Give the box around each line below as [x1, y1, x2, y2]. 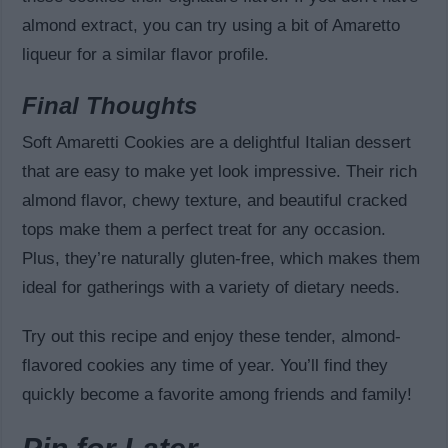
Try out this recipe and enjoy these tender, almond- [22, 327, 402, 347]
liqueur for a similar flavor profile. [22, 45, 270, 65]
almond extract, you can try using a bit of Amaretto [22, 16, 401, 36]
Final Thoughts [22, 92, 198, 120]
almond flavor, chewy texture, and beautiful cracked [22, 191, 408, 211]
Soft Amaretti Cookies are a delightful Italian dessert [22, 133, 412, 153]
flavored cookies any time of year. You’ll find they [22, 356, 389, 376]
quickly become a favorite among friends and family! [22, 385, 413, 405]
